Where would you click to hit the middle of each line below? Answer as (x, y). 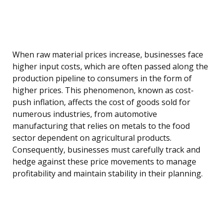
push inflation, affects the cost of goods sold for (101, 102)
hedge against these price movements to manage (104, 162)
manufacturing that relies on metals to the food (101, 126)
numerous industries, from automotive (85, 114)
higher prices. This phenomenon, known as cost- (103, 90)
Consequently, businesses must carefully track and (106, 150)
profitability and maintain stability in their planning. (108, 174)
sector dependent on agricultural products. (92, 138)
